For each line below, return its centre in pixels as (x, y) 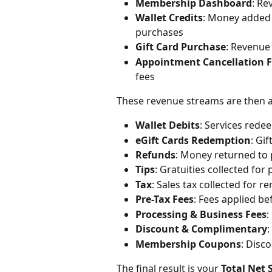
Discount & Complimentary (201, 229)
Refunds (155, 155)
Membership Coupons (188, 244)
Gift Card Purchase (181, 47)
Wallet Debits (168, 125)
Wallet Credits (169, 18)
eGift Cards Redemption (193, 140)
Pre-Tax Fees (165, 199)
